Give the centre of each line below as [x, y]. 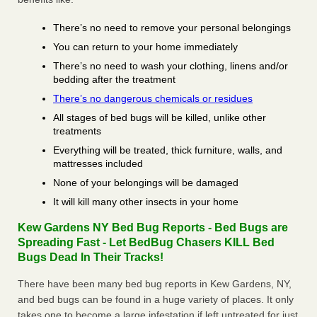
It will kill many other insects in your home [146, 202]
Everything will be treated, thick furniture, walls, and [168, 150]
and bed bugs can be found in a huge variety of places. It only [156, 300]
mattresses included [98, 164]
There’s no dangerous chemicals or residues [153, 99]
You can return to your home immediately [145, 47]
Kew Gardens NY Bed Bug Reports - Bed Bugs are [153, 228]
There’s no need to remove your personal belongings [172, 28]
